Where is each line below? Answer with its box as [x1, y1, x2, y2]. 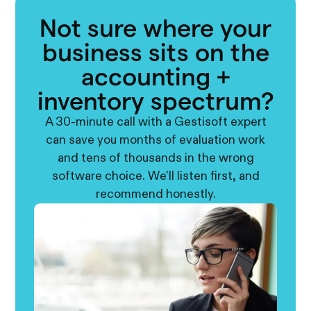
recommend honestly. [95, 187, 216, 201]
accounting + [81, 62, 230, 90]
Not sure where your [40, 14, 271, 42]
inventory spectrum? [37, 87, 274, 115]
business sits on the [42, 38, 269, 66]
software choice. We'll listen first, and [51, 169, 260, 183]
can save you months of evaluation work [46, 133, 265, 146]
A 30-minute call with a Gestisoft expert [44, 115, 267, 128]
